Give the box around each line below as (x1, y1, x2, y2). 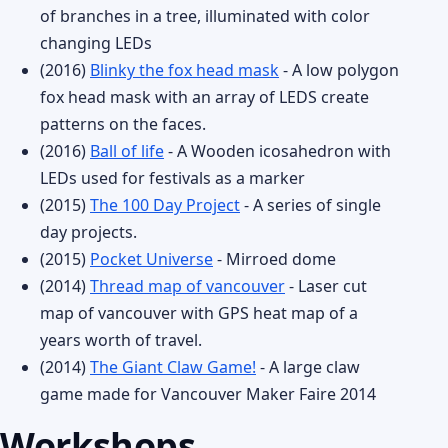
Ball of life (90, 140, 164, 162)
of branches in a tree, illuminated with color (40, 5, 370, 27)
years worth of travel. (40, 329, 202, 351)
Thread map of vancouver (90, 275, 285, 297)
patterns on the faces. (40, 113, 206, 135)
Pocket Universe (90, 248, 213, 270)
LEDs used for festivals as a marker (40, 167, 305, 189)
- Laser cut (285, 275, 367, 297)
